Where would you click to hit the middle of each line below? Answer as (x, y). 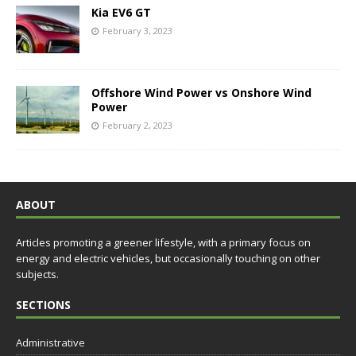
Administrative (50, 343)
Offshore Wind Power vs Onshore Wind (201, 93)
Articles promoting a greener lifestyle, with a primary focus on (163, 243)
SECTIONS (43, 305)
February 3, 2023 (137, 31)
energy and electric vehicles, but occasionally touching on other (168, 259)
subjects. (37, 275)
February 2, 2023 (137, 126)
